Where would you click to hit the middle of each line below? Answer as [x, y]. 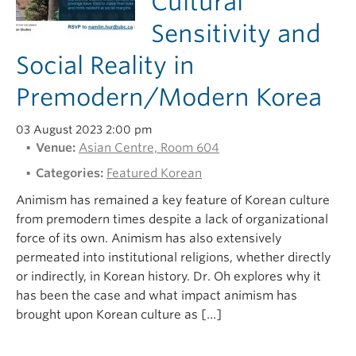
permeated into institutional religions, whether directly [173, 257]
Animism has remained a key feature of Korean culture [173, 200]
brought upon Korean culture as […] [119, 315]
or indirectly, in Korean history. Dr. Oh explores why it [168, 277]
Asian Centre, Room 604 [149, 148]
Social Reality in [105, 65]
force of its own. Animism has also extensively [149, 238]
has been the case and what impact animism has [157, 296]
